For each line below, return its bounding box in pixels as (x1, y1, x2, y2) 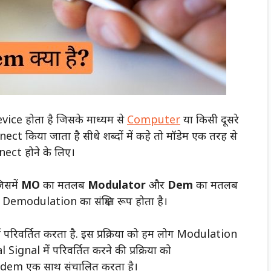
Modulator (88, 177, 146, 192)
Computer (127, 111, 180, 126)
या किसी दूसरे (180, 111, 239, 126)
